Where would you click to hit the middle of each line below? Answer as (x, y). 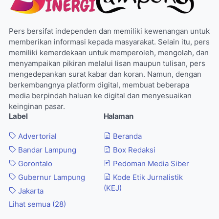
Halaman (118, 117)
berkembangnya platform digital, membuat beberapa (99, 85)
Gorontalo (34, 164)
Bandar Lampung (46, 150)
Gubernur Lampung (51, 178)
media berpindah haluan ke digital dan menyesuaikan (100, 96)
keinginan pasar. (37, 107)
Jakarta (30, 191)
